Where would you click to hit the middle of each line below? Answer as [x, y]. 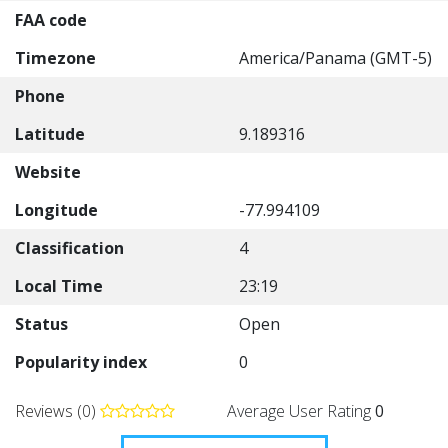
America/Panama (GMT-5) [335, 58]
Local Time [59, 286]
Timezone [55, 58]
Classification [69, 248]
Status [41, 324]
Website [48, 172]
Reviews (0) [57, 411]
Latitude [50, 134]
